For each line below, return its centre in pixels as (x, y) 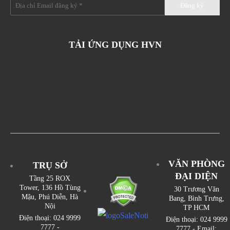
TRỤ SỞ (50, 165)
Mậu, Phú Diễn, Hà (50, 197)
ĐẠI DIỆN (197, 176)
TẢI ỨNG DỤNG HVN (115, 44)
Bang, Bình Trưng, (196, 198)
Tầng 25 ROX (50, 178)
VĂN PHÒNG (196, 164)
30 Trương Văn (196, 189)
